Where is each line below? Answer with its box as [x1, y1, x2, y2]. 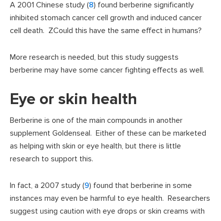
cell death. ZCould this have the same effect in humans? [10, 26, 202, 36]
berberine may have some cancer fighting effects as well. [10, 65, 204, 75]
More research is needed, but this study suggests [10, 52, 179, 63]
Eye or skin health [10, 90, 137, 110]
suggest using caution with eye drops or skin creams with [10, 206, 205, 217]
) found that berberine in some [89, 181, 192, 191]
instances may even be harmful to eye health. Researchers [10, 193, 210, 204]
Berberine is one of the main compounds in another [10, 115, 183, 126]
